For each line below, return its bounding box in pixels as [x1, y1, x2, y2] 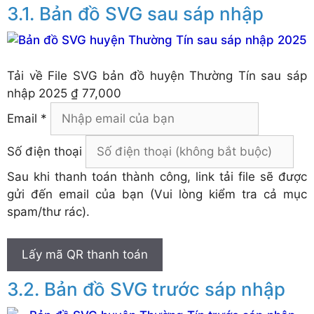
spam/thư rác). [7, 204, 90, 219]
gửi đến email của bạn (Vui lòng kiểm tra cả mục [7, 186, 307, 201]
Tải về [7, 68, 48, 83]
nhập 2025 [7, 86, 67, 100]
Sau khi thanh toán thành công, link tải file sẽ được [7, 169, 307, 184]
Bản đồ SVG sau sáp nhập [39, 3, 264, 25]
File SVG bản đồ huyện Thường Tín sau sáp [48, 68, 308, 83]
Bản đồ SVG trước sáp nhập [44, 278, 285, 301]
